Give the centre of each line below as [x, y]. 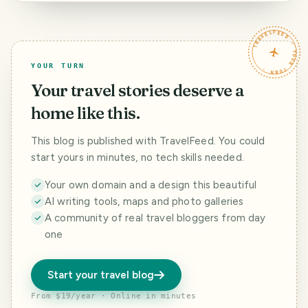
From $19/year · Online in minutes [114, 296]
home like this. [85, 113]
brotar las [49, 14]
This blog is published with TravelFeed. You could [148, 141]
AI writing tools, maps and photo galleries [144, 201]
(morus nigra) [57, 37]
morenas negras [63, 26]
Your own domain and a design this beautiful [151, 185]
